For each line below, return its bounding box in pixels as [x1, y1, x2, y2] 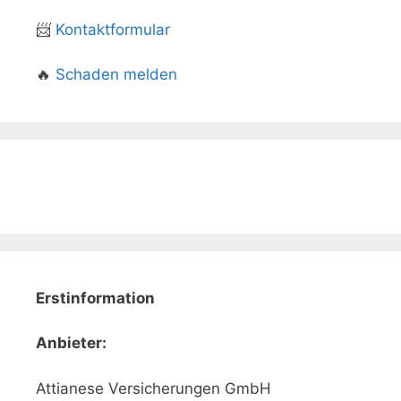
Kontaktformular [55, 20, 170, 38]
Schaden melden [55, 64, 177, 83]
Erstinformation [36, 289, 155, 308]
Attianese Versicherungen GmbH [36, 379, 271, 397]
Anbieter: [36, 334, 107, 353]
